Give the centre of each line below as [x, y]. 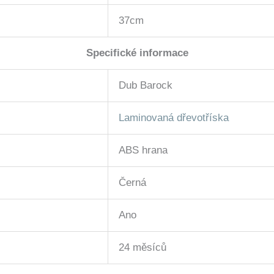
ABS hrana [143, 150]
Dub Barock [146, 86]
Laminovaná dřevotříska [174, 118]
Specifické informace [137, 53]
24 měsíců [143, 248]
